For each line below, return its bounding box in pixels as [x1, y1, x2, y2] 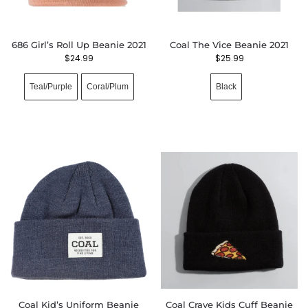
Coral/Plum [86, 81, 129, 91]
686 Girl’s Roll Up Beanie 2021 [11, 39, 146, 50]
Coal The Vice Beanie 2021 [170, 39, 289, 50]
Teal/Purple [29, 81, 72, 91]
